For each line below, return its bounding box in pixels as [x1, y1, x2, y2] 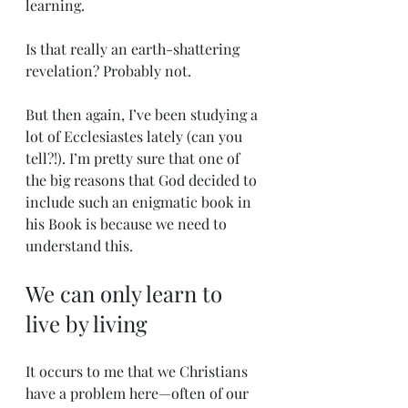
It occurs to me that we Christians [25, 361, 251, 381]
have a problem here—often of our [25, 382, 252, 403]
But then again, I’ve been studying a [25, 104, 261, 124]
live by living [25, 308, 148, 338]
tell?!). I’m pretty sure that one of [25, 148, 243, 168]
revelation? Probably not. [25, 60, 195, 80]
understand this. [25, 235, 133, 255]
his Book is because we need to [25, 213, 230, 233]
